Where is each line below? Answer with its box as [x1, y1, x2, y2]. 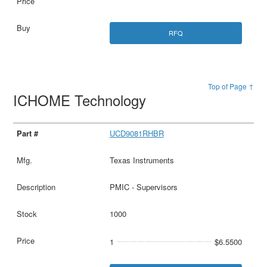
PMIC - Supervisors [109, 181, 178, 193]
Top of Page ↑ [207, 80, 254, 91]
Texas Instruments [109, 154, 174, 166]
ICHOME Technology [13, 89, 151, 110]
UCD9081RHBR [109, 127, 164, 139]
